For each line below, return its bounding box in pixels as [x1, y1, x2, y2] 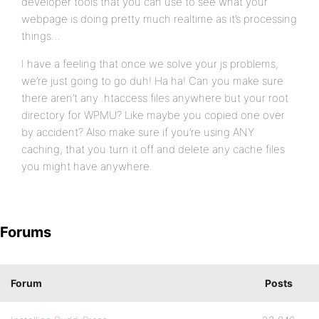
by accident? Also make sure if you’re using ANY [21, 125, 254, 139]
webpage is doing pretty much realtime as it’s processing [21, 12, 297, 26]
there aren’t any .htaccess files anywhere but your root [21, 91, 288, 105]
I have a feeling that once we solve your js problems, [21, 57, 278, 70]
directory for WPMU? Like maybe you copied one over [21, 108, 285, 122]
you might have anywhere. [21, 159, 152, 173]
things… [21, 29, 61, 43]
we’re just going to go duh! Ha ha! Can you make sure [21, 74, 283, 88]
